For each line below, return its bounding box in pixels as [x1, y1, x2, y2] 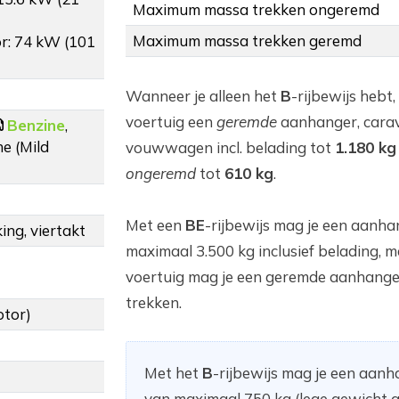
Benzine [7, 116, 65, 135]
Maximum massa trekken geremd [133, 31, 362, 51]
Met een [126, 216, 185, 235]
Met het [144, 363, 202, 383]
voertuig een [126, 112, 216, 132]
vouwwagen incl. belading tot [126, 138, 335, 158]
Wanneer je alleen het [126, 86, 281, 106]
